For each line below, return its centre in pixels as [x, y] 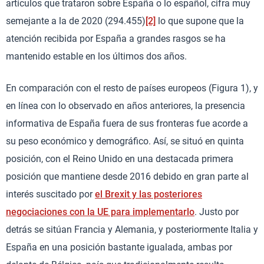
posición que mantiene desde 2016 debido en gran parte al [127, 176]
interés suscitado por [50, 194]
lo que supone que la [200, 21]
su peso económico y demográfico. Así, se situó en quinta [125, 141]
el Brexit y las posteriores [148, 194]
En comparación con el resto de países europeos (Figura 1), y [132, 88]
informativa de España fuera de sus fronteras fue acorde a [127, 123]
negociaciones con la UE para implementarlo [100, 212]
